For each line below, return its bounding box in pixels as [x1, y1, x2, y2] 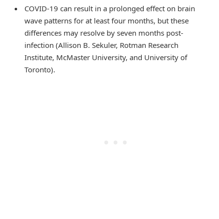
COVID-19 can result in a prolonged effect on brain [24, 3, 195, 14]
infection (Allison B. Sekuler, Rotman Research [24, 40, 178, 50]
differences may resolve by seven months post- [24, 28, 183, 38]
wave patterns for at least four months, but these [24, 16, 189, 26]
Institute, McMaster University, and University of [24, 52, 187, 63]
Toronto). [24, 65, 55, 75]
